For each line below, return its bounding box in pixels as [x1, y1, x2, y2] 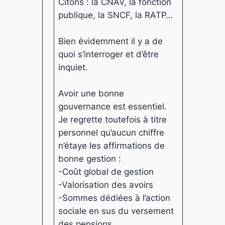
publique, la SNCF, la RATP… [58, 10, 173, 20]
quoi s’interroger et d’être [58, 49, 159, 59]
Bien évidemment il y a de [58, 36, 163, 46]
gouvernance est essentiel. [58, 101, 167, 111]
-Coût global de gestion [58, 166, 154, 177]
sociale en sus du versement [58, 205, 174, 216]
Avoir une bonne [58, 88, 125, 98]
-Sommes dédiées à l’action [58, 192, 171, 203]
